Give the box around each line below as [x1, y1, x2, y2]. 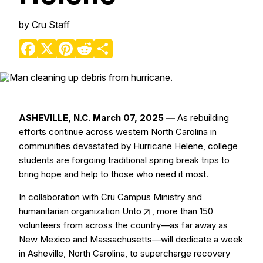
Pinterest [75, 38, 113, 50]
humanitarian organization [19, 205, 122, 217]
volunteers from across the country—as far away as [19, 220, 228, 231]
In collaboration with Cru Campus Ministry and [19, 191, 202, 203]
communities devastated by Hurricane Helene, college [19, 140, 238, 151]
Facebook [38, 38, 81, 50]
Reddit [94, 38, 121, 50]
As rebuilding [175, 112, 229, 123]
